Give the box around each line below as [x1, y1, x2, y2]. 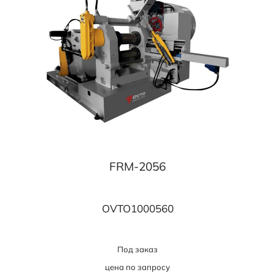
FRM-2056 [109, 158, 166, 174]
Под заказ [117, 244, 158, 254]
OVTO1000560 [101, 201, 174, 215]
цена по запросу [105, 261, 170, 272]
